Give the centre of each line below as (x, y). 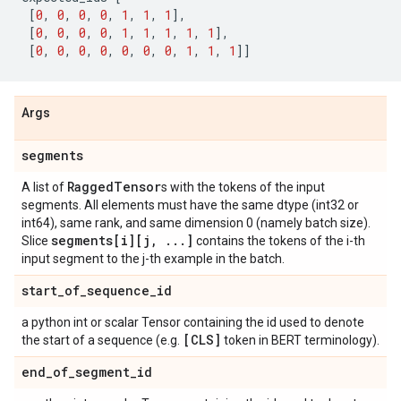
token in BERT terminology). (300, 340)
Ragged (90, 187)
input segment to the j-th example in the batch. (153, 259)
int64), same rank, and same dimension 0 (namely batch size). (196, 223)
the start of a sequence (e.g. (102, 340)
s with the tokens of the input (243, 187)
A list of (44, 187)
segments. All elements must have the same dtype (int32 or (190, 205)
